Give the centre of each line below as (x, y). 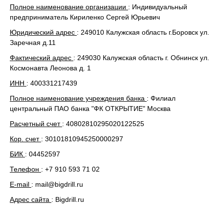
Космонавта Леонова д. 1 (50, 68)
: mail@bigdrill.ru (57, 184)
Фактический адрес (42, 58)
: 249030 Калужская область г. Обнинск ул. (141, 58)
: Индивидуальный (158, 7)
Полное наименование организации (69, 7)
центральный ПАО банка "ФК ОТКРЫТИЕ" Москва (90, 109)
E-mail (21, 184)
